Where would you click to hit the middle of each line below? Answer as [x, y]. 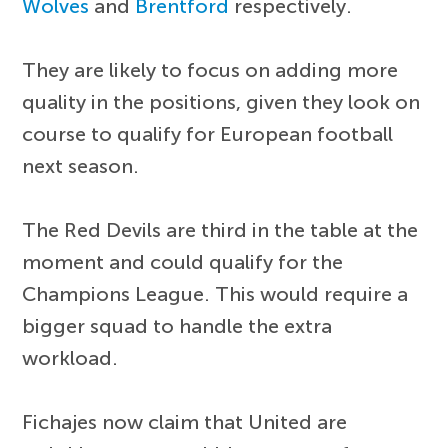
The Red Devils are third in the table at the [220, 230]
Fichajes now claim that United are [185, 422]
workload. [70, 358]
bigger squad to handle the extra [177, 326]
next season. [81, 166]
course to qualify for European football [208, 134]
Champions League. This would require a [215, 294]
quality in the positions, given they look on [221, 102]
